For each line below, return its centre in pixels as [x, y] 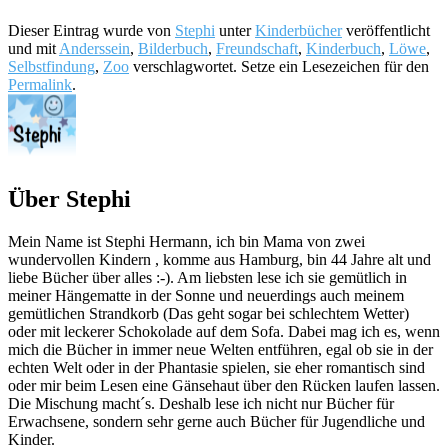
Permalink [40, 85]
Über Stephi [69, 199]
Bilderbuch [173, 49]
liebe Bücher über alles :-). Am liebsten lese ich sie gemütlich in [207, 277]
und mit [33, 49]
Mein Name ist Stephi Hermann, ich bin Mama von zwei [186, 241]
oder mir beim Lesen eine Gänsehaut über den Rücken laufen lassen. [224, 385]
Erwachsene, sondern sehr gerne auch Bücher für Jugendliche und [216, 421]
